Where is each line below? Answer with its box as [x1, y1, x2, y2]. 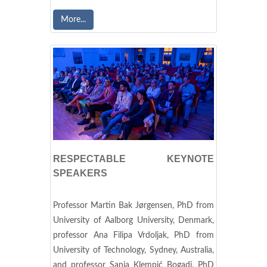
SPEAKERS [53, 167, 107, 178]
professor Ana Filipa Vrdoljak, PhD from [53, 231, 214, 240]
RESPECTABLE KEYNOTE [53, 153, 214, 164]
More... [61, 15, 86, 24]
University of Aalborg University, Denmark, [53, 216, 214, 225]
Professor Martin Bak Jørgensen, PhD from [53, 201, 214, 210]
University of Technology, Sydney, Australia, [53, 246, 214, 254]
